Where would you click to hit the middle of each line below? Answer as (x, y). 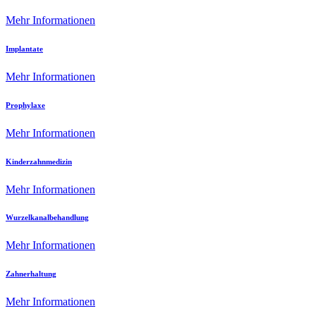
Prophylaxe (25, 105)
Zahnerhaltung (31, 274)
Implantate (24, 48)
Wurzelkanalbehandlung (47, 218)
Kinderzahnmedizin (39, 161)
